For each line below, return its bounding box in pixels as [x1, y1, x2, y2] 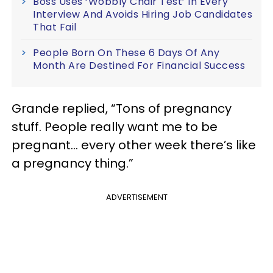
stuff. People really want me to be [12, 118, 218, 135]
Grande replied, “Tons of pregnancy [12, 99, 232, 117]
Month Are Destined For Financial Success [33, 58, 245, 73]
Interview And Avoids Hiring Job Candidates [33, 7, 252, 21]
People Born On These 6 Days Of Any [33, 45, 219, 60]
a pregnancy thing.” [12, 154, 133, 172]
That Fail [33, 19, 77, 34]
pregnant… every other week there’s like [12, 136, 256, 154]
